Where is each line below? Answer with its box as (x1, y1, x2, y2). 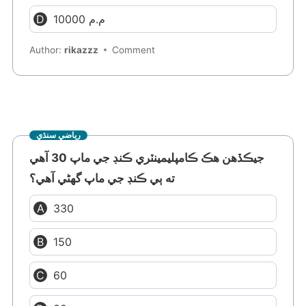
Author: (29, 44, 65, 56)
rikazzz (64, 44, 99, 56)
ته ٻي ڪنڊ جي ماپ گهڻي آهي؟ (29, 171, 176, 186)
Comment (112, 44, 156, 56)
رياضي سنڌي (36, 130, 81, 141)
